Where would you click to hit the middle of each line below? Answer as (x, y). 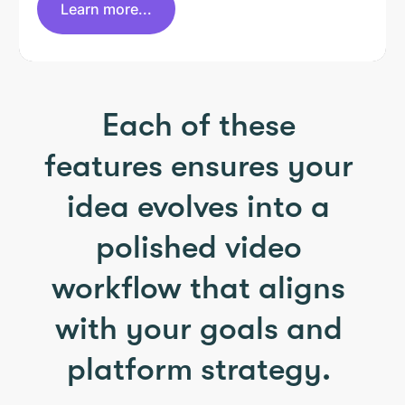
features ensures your (198, 168)
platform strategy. (198, 372)
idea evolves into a (199, 209)
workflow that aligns (199, 290)
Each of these (198, 127)
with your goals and (198, 331)
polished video (198, 250)
